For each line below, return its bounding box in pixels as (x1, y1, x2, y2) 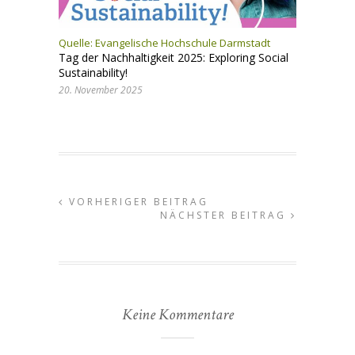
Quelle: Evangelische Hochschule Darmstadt (59, 36, 270, 51)
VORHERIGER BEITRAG (64, 195, 208, 209)
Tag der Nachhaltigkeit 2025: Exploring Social (59, 50, 288, 66)
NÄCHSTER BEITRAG (160, 208, 291, 223)
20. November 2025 (59, 83, 143, 97)
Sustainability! (59, 65, 128, 81)
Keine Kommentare (121, 304, 234, 326)
